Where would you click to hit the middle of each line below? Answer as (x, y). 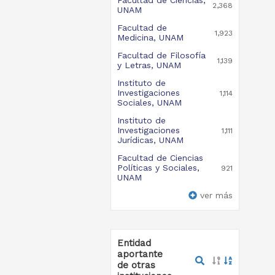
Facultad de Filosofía (161, 55)
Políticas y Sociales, (158, 168)
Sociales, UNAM (149, 103)
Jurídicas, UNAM (150, 140)
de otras (136, 265)
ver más (216, 195)
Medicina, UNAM (150, 37)
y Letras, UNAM (149, 65)
